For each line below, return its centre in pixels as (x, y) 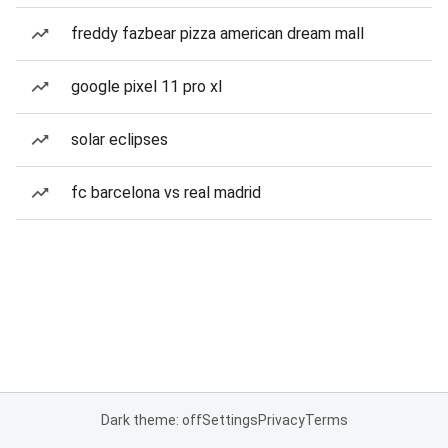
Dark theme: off (151, 420)
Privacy (281, 420)
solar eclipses (119, 139)
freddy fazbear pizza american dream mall (217, 33)
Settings (229, 420)
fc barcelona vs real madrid (166, 192)
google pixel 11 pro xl (146, 86)
